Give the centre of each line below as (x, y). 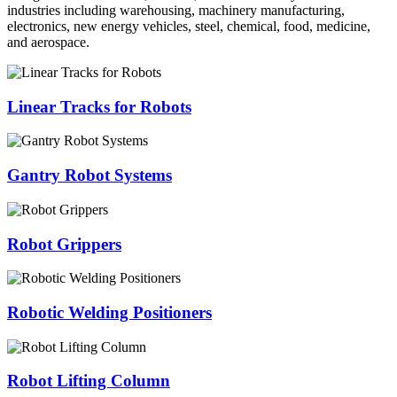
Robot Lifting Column (89, 381)
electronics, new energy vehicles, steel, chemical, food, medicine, (189, 26)
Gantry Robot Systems (90, 175)
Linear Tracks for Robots (99, 106)
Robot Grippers (64, 244)
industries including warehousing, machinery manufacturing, (176, 10)
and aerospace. (48, 42)
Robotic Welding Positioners (109, 313)
